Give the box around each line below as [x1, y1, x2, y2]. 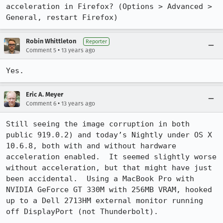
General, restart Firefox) [6, 13, 118, 22]
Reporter [86, 38, 107, 45]
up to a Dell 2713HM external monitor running [6, 196, 203, 205]
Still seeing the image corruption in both [6, 119, 190, 128]
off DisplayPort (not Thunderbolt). [6, 207, 158, 216]
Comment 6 [26, 100, 56, 107]
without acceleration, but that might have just [6, 163, 212, 172]
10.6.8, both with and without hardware [6, 141, 176, 150]
